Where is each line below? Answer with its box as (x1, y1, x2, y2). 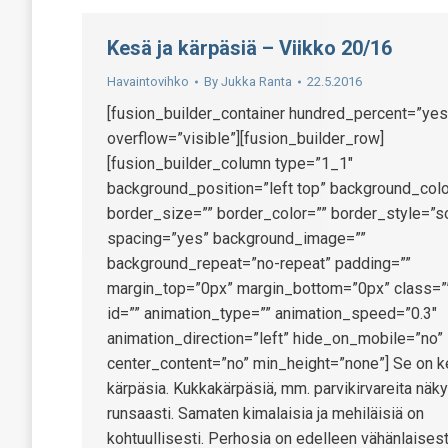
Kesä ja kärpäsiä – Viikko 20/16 (107, 36, 392, 60)
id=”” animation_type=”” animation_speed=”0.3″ (107, 304, 437, 323)
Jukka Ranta (221, 74, 292, 89)
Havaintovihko (107, 74, 189, 89)
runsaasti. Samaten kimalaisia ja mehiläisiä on (107, 404, 424, 423)
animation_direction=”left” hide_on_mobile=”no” (107, 329, 443, 348)
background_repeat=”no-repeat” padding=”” (107, 254, 411, 273)
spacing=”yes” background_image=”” (107, 229, 366, 248)
